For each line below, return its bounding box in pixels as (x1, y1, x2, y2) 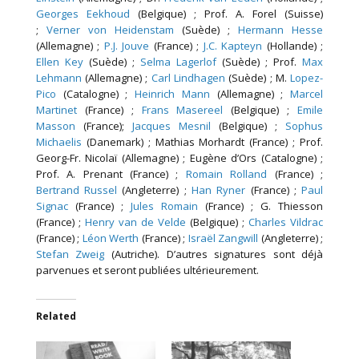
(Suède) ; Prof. (222, 54, 303, 70)
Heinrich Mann (135, 87, 210, 102)
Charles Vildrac (248, 215, 324, 230)
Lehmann (35, 71, 86, 86)
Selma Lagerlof (139, 54, 223, 70)
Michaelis (35, 135, 82, 150)
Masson (35, 119, 75, 134)
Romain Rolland (185, 167, 268, 182)
